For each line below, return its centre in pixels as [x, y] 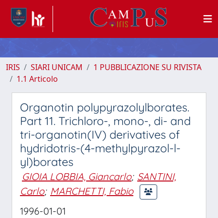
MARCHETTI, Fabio [92, 191]
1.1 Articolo [37, 79]
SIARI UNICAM [57, 67]
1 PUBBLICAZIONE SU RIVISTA [147, 67]
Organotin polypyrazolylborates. [105, 107]
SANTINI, [157, 176]
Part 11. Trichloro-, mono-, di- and [105, 121]
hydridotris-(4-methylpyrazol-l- [100, 148]
